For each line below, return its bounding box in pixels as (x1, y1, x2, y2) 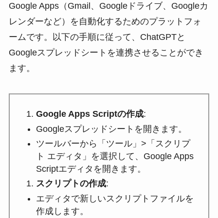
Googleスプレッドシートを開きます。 (36, 124, 187, 134)
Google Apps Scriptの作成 (36, 109, 144, 119)
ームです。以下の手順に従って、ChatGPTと (8, 32, 185, 42)
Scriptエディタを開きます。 (36, 163, 146, 174)
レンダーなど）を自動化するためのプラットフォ (8, 17, 201, 27)
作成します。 (36, 206, 89, 216)
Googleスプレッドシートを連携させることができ (8, 48, 203, 58)
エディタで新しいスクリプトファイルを (36, 193, 194, 203)
